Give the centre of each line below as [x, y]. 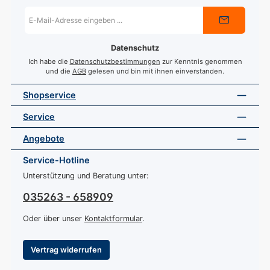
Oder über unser [54, 219]
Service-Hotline [56, 160]
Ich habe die [49, 61]
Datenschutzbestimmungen [115, 61]
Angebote [44, 139]
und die [59, 71]
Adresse [39, 31]
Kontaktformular [113, 219]
